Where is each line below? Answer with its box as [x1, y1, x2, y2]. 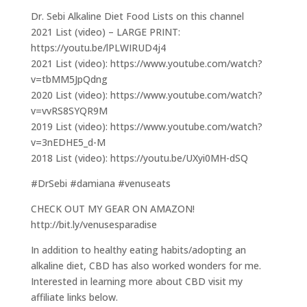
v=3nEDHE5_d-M [30, 136, 106, 149]
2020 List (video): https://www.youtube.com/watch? [30, 88, 262, 101]
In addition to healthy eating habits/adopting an [30, 243, 246, 256]
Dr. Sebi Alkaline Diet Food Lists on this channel [30, 10, 244, 23]
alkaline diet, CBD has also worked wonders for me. [30, 259, 261, 272]
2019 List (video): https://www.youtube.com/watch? [30, 120, 262, 133]
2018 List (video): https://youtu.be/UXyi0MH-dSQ [30, 151, 248, 164]
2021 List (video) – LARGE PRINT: [30, 25, 180, 38]
